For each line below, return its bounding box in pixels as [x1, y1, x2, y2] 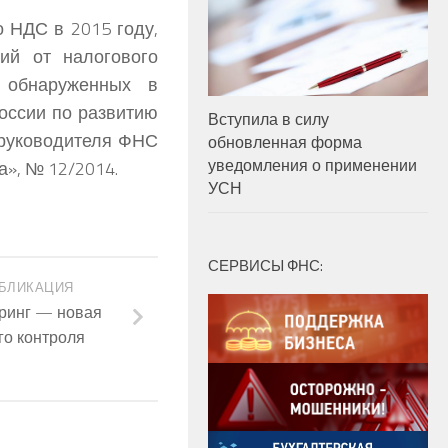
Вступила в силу [208, 107, 329, 132]
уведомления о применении [208, 153, 417, 178]
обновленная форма [208, 130, 362, 155]
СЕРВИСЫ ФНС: [208, 254, 323, 278]
